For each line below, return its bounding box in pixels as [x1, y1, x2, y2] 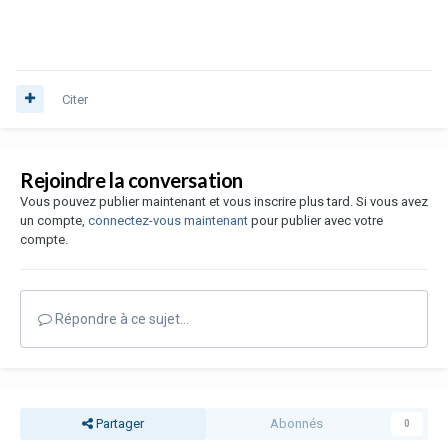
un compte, [20, 212, 88, 228]
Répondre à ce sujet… [52, 310, 189, 327]
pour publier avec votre [248, 212, 383, 228]
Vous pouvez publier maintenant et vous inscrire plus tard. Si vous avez [20, 193, 428, 209]
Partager [92, 415, 144, 431]
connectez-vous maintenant [88, 212, 248, 228]
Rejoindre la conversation [20, 167, 243, 192]
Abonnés [270, 415, 324, 431]
